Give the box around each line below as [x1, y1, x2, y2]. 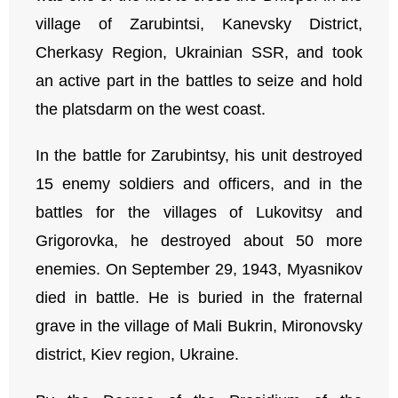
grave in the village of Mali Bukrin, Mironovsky [36, 317, 362, 335]
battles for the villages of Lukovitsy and [36, 203, 362, 221]
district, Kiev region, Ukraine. [36, 346, 239, 363]
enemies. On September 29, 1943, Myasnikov [36, 260, 362, 278]
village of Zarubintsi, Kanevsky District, [36, 15, 362, 33]
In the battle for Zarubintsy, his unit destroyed [36, 147, 362, 164]
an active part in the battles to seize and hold [36, 72, 362, 90]
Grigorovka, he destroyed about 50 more [36, 232, 362, 250]
